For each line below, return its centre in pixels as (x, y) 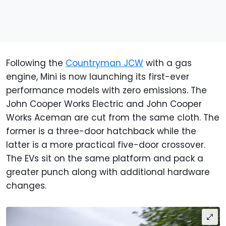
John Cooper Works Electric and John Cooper (104, 104)
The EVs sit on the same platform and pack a (105, 159)
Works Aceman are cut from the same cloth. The (113, 118)
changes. (26, 186)
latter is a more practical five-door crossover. (106, 145)
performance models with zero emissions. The (106, 91)
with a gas (167, 63)
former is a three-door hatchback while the (101, 131)
